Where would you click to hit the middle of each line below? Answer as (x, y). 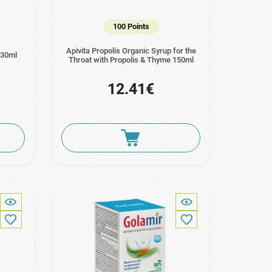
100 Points (131, 26)
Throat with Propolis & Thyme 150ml (131, 59)
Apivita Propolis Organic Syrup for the (131, 50)
